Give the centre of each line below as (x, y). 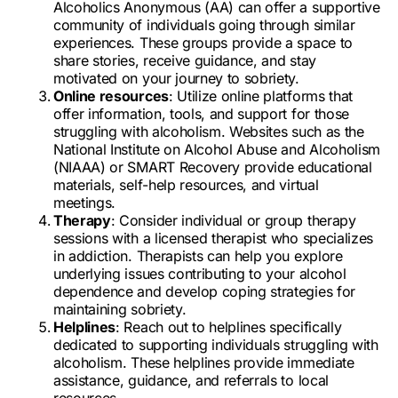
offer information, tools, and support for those (201, 114)
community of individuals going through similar (204, 25)
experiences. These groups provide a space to (203, 43)
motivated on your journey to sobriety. (176, 78)
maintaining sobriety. (120, 309)
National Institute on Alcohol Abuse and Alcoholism (217, 149)
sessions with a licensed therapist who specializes (213, 238)
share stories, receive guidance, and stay (185, 60)
